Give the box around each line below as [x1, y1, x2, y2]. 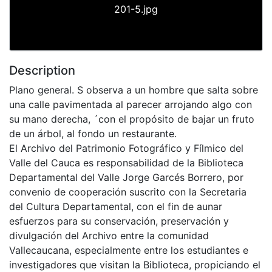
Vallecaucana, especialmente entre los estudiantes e [9, 243, 248, 256]
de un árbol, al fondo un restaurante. [9, 127, 177, 140]
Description [9, 63, 75, 78]
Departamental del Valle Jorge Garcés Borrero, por [9, 171, 243, 183]
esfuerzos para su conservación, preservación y [9, 214, 229, 227]
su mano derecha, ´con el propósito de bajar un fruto [9, 112, 254, 125]
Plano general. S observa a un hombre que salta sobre [9, 83, 258, 96]
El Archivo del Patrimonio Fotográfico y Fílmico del [9, 141, 243, 154]
